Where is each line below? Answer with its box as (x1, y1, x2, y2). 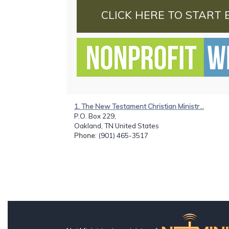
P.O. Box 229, (74, 111, 116, 120)
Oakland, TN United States (74, 121, 159, 130)
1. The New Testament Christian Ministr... (74, 102, 204, 110)
